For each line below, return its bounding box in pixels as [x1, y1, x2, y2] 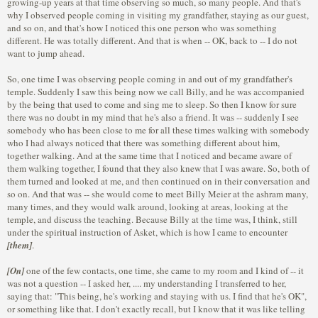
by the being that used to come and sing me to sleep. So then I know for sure [7, 98, 297, 111]
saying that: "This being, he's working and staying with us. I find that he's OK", [7, 290, 307, 302]
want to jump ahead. [7, 47, 84, 60]
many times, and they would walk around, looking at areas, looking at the [7, 200, 288, 213]
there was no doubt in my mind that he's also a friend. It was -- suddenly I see [7, 111, 299, 124]
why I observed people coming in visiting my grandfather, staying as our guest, [7, 9, 309, 21]
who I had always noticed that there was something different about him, [7, 136, 280, 149]
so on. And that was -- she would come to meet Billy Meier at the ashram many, [7, 187, 308, 200]
